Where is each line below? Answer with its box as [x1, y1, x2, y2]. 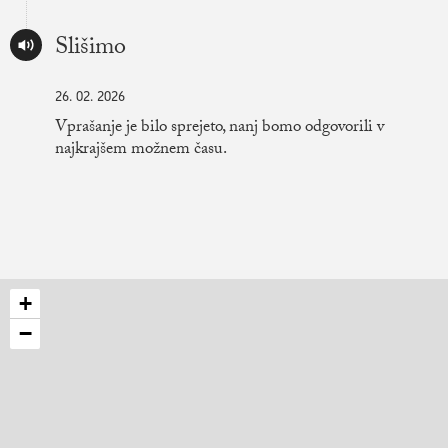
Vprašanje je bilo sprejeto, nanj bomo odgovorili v [55, 114, 384, 144]
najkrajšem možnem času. [55, 136, 227, 166]
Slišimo [55, 29, 126, 71]
